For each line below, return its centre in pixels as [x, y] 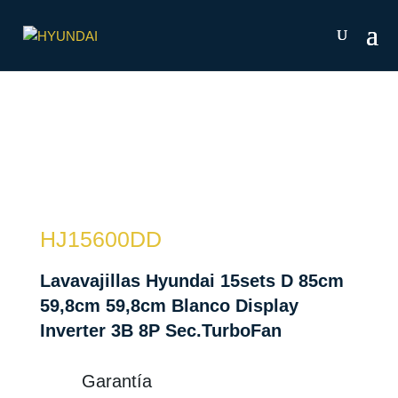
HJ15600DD [100, 239]
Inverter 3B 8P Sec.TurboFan [160, 330]
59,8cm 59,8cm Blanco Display [169, 306]
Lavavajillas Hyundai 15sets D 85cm [191, 281]
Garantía [116, 381]
